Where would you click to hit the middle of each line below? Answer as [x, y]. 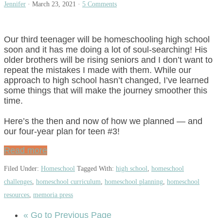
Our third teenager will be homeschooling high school [107, 39]
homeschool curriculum [68, 182]
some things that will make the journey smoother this [106, 90]
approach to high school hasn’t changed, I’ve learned [106, 80]
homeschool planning [134, 182]
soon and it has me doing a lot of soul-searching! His [106, 49]
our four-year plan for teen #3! [62, 131]
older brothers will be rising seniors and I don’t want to [108, 60]
